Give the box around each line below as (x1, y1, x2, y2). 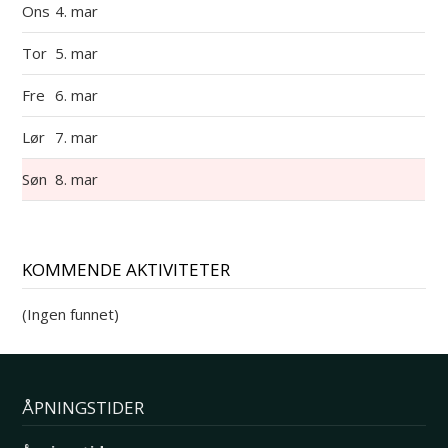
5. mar (55, 43, 103, 63)
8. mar (55, 169, 103, 189)
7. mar (55, 127, 103, 147)
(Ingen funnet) (22, 303, 120, 324)
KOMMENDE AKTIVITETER (22, 258, 231, 281)
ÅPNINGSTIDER (22, 395, 145, 419)
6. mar (55, 85, 103, 105)
